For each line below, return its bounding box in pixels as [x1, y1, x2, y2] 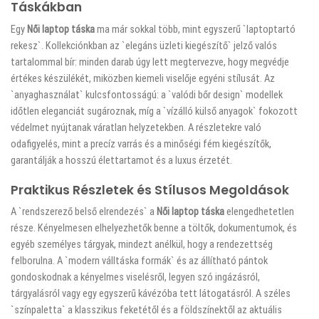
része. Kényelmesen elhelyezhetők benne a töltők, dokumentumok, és [11, 221, 297, 235]
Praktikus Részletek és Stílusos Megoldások [11, 181, 289, 199]
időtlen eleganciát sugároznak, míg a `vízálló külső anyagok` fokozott [11, 104, 298, 117]
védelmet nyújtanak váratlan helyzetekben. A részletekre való [11, 120, 261, 134]
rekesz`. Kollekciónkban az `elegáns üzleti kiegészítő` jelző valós [11, 38, 277, 52]
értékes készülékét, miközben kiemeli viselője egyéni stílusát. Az [11, 71, 275, 85]
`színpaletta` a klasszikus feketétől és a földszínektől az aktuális [11, 303, 282, 317]
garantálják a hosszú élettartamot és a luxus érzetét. [11, 153, 232, 167]
